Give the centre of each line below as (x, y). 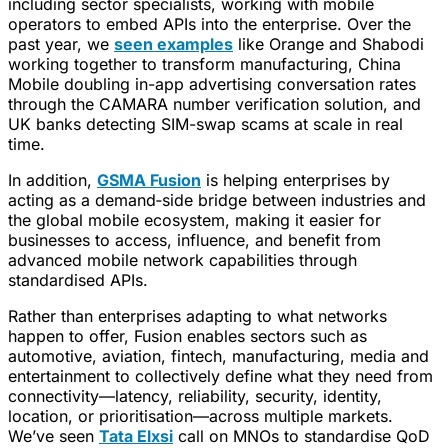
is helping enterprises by (295, 180)
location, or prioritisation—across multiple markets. (200, 416)
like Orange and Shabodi (328, 44)
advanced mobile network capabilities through (182, 260)
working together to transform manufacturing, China (204, 64)
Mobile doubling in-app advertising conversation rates (212, 84)
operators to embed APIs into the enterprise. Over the (209, 24)
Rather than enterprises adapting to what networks (197, 316)
